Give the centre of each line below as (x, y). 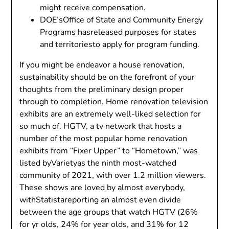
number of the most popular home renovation (104, 138)
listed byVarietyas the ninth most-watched (98, 163)
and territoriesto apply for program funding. (120, 44)
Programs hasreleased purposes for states (118, 32)
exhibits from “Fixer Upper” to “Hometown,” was (109, 151)
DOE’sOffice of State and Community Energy (122, 20)
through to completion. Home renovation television (114, 101)
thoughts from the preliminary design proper (102, 89)
